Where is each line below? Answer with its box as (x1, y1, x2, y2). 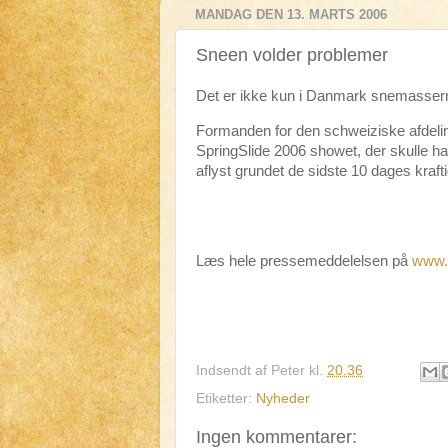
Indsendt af (196, 363, 271, 378)
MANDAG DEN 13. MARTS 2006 (195, 7, 387, 23)
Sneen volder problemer (196, 44, 388, 65)
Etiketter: (196, 390, 256, 406)
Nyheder (256, 390, 310, 406)
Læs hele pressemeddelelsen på (196, 252, 412, 269)
